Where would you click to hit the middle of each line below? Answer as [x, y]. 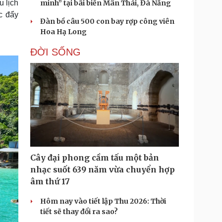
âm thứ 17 [50, 181]
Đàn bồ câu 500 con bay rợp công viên [107, 21]
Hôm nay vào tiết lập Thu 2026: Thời [103, 201]
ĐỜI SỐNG [55, 52]
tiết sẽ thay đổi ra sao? [79, 212]
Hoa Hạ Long [63, 32]
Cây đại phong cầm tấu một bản [95, 158]
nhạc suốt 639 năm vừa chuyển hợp [103, 169]
